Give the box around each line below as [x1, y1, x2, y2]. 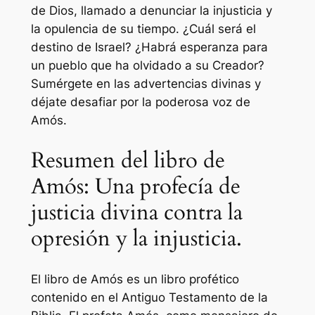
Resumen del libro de [30, 145, 225, 175]
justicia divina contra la [30, 197, 243, 227]
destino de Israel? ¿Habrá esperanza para [30, 40, 268, 55]
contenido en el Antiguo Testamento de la [30, 290, 268, 304]
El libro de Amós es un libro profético [30, 271, 239, 286]
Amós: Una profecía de [30, 171, 240, 201]
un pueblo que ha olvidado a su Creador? [30, 58, 264, 73]
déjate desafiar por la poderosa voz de [30, 95, 250, 110]
